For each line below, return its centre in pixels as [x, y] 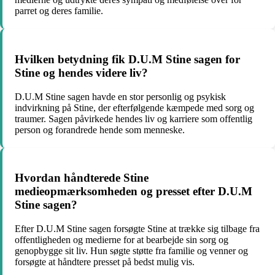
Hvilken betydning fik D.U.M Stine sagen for [127, 59]
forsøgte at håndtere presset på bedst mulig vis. [105, 262]
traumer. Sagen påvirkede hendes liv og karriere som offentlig [134, 118]
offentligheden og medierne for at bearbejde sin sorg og [122, 240]
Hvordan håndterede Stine [82, 178]
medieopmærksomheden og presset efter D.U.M [134, 192]
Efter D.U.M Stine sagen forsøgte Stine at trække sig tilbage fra [137, 229]
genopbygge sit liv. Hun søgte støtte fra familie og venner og [131, 251]
